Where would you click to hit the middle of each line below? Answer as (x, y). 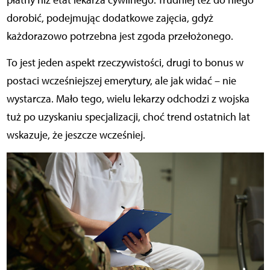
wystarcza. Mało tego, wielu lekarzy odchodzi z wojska (128, 99)
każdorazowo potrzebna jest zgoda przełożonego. (120, 36)
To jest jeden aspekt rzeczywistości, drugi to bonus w (125, 63)
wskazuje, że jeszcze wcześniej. (76, 135)
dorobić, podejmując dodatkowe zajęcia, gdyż (110, 18)
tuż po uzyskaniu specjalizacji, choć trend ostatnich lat (128, 117)
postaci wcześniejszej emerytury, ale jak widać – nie (121, 81)
